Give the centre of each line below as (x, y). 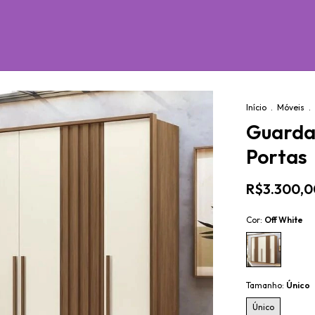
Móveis (291, 107)
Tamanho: (266, 285)
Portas (277, 156)
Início (256, 107)
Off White (284, 220)
